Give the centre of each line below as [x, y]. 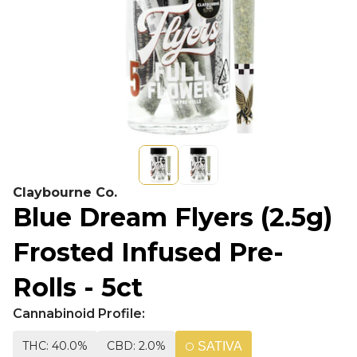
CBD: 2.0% [136, 346]
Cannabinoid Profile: [79, 314]
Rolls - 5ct [78, 287]
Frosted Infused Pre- [148, 252]
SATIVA [220, 346]
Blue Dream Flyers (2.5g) [173, 217]
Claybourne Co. [65, 192]
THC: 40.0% [55, 346]
